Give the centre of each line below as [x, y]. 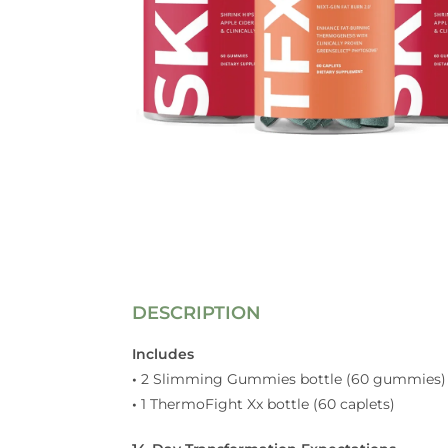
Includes [163, 353]
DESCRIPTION [196, 312]
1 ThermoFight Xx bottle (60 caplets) [268, 403]
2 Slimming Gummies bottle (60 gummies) [293, 378]
